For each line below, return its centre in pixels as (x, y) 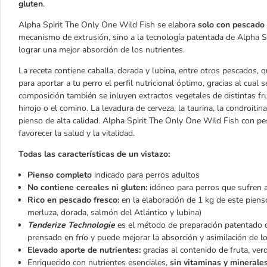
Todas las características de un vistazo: (94, 154)
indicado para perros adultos (147, 175)
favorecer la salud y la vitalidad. (77, 133)
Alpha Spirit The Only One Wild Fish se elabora (108, 25)
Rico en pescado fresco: (73, 200)
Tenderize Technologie (71, 225)
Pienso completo (61, 175)
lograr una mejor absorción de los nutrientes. (102, 50)
